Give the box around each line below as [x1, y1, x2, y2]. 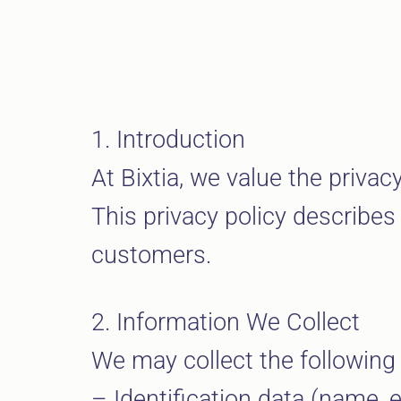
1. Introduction [91, 124, 245, 154]
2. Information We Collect [91, 307, 360, 337]
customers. [91, 240, 211, 269]
